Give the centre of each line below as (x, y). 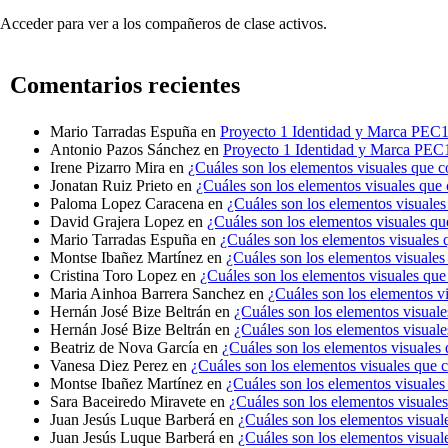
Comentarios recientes (125, 85)
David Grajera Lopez (117, 222)
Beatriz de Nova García (124, 348)
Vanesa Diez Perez (109, 366)
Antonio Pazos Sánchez (125, 150)
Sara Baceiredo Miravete (128, 402)
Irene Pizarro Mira (107, 168)
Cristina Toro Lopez (113, 276)
